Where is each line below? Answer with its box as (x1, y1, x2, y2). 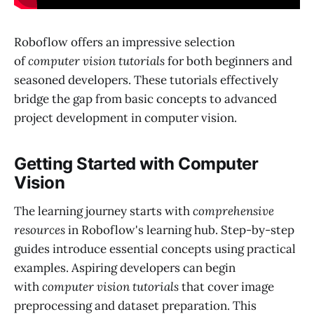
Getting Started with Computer (14, 153, 259, 175)
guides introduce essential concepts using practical (14, 240, 296, 257)
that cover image (179, 278, 274, 294)
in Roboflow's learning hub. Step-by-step (65, 221, 294, 238)
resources (14, 221, 65, 238)
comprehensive (193, 203, 274, 219)
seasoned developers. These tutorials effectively (14, 71, 278, 88)
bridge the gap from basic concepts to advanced (14, 90, 277, 107)
